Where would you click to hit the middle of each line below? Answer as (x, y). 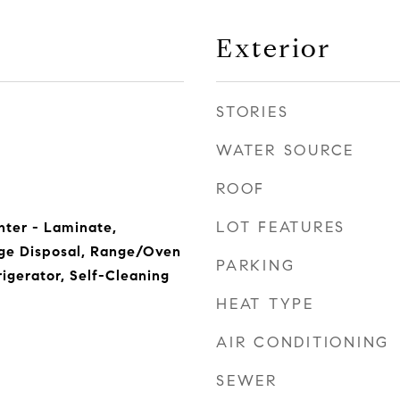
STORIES (253, 112)
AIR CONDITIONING (303, 342)
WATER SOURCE (285, 150)
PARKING (256, 266)
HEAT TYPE (265, 304)
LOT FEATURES (281, 227)
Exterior (274, 48)
